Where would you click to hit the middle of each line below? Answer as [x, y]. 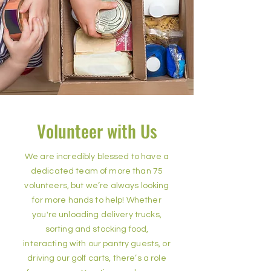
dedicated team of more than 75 [97, 171]
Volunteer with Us [97, 130]
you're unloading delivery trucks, [97, 215]
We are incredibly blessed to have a [97, 157]
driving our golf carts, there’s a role [97, 258]
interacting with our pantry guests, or [97, 244]
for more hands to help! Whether [97, 200]
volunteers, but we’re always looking [97, 186]
